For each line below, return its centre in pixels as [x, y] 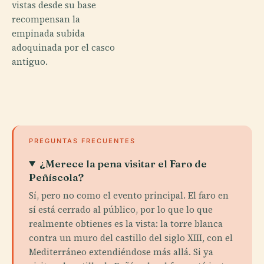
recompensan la [46, 19]
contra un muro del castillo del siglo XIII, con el [131, 237]
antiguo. [30, 61]
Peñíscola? [56, 177]
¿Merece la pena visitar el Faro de [123, 163]
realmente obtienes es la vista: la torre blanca [126, 223]
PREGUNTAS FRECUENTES [82, 141]
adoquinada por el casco [63, 47]
